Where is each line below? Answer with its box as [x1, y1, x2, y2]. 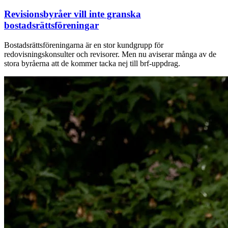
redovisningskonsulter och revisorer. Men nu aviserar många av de [4, 49, 216, 59]
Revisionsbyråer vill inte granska [4, 8, 141, 19]
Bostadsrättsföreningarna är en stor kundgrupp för [4, 40, 163, 49]
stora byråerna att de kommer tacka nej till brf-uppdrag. [4, 59, 180, 68]
